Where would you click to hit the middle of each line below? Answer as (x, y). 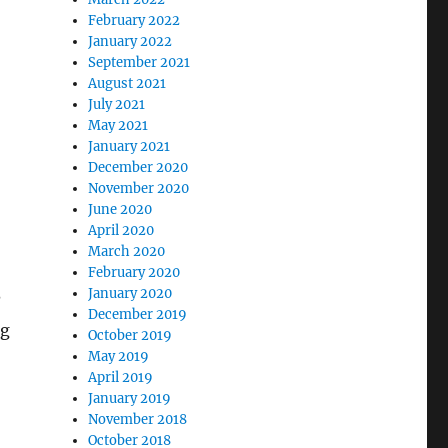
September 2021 (139, 62)
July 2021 (117, 104)
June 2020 (120, 209)
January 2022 (130, 41)
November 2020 (139, 188)
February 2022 (134, 20)
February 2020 (134, 272)
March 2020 (127, 251)
